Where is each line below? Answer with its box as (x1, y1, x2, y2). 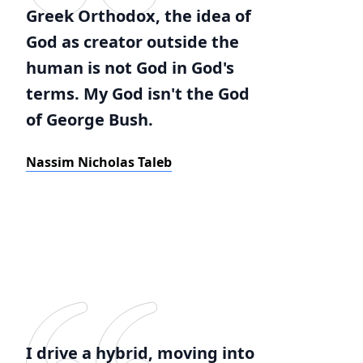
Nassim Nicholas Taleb (26, 153, 172, 171)
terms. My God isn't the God (26, 83, 250, 105)
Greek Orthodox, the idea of (26, 5, 251, 27)
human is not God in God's (26, 57, 234, 79)
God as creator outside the (26, 31, 239, 53)
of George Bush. (26, 109, 153, 130)
